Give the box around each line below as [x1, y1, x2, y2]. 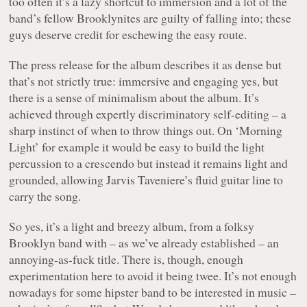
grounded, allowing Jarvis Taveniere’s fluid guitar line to [9, 171, 284, 188]
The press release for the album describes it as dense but [9, 56, 282, 73]
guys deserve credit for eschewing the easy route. [9, 25, 247, 42]
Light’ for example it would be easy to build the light [9, 138, 265, 155]
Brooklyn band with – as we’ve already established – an [9, 234, 280, 251]
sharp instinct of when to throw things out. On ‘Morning [9, 121, 283, 138]
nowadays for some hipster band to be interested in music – [9, 283, 297, 300]
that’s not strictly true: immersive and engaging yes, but [9, 72, 279, 89]
